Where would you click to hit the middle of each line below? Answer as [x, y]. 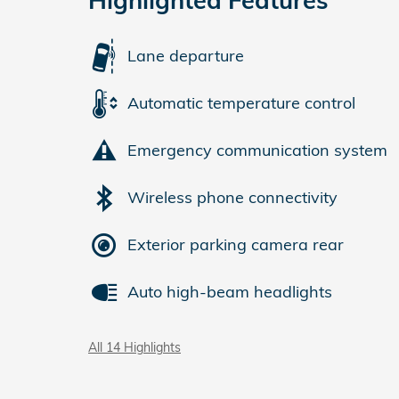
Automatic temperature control [241, 103]
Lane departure [186, 56]
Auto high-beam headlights [230, 292]
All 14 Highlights [134, 346]
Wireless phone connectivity [232, 198]
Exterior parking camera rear [236, 245]
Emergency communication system [257, 151]
